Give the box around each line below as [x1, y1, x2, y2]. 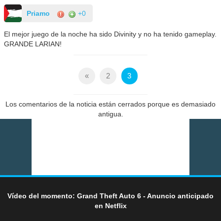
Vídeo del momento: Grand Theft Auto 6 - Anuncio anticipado [7, 191, 214, 200]
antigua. [98, 110, 123, 118]
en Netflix [94, 201, 127, 210]
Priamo [27, 9, 50, 18]
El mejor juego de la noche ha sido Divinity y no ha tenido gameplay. [4, 30, 217, 38]
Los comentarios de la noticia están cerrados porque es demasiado [5, 100, 216, 108]
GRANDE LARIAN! [4, 40, 62, 48]
